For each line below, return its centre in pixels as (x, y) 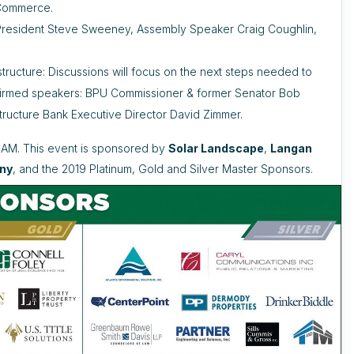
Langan (292, 148)
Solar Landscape (217, 148)
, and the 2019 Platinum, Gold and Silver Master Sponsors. (163, 169)
